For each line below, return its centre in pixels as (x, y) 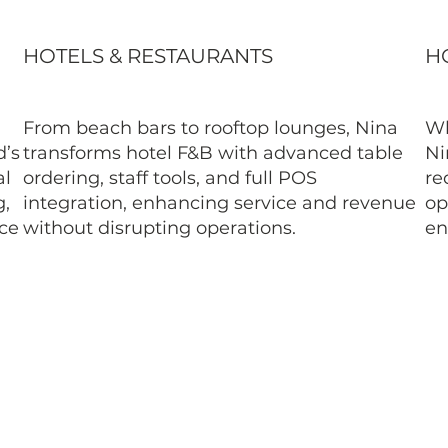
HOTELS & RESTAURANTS (148, 56)
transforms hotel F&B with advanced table (213, 153)
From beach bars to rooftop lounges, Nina (211, 128)
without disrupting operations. (160, 228)
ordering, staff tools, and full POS (170, 178)
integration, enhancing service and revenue (220, 203)
